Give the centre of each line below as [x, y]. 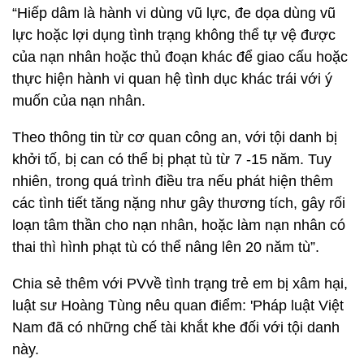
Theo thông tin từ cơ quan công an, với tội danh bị [175, 137]
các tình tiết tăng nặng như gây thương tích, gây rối [179, 203]
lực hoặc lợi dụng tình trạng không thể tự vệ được [174, 35]
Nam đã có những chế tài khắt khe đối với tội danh [176, 327]
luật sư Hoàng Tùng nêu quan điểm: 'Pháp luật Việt [178, 305]
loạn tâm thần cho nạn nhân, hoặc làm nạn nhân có [179, 225]
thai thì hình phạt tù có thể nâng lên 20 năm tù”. [168, 247]
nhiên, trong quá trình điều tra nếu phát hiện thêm [173, 181]
